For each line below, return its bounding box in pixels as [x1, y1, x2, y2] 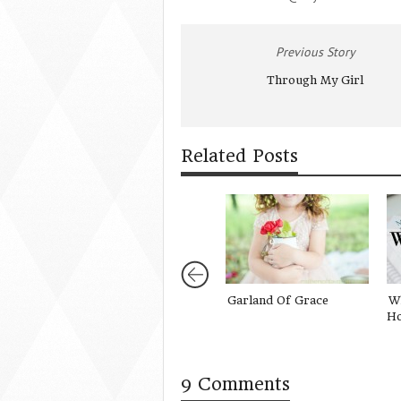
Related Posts [181, 146, 298, 166]
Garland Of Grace [227, 294, 328, 307]
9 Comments [181, 374, 290, 395]
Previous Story [275, 44, 355, 60]
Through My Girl [267, 73, 363, 87]
